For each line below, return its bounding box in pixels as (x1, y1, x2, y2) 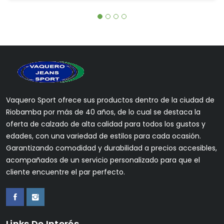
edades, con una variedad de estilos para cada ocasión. (6, 131, 201, 141)
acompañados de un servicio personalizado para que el (6, 155, 200, 165)
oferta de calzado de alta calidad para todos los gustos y (6, 119, 205, 129)
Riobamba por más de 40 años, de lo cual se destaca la (6, 107, 200, 117)
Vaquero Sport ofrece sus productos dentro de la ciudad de (6, 95, 214, 105)
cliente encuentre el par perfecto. (6, 167, 125, 177)
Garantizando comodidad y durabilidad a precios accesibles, (6, 143, 217, 153)
